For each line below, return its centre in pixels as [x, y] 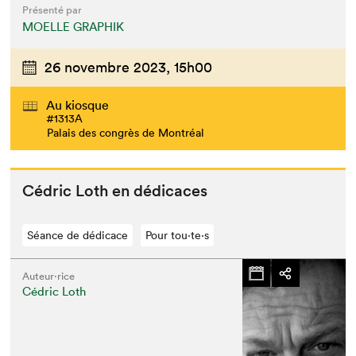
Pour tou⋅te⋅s [178, 236]
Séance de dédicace [78, 236]
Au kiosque [78, 105]
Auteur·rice [49, 277]
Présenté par [52, 10]
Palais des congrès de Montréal [126, 133]
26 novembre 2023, [108, 67]
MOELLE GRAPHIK [74, 27]
